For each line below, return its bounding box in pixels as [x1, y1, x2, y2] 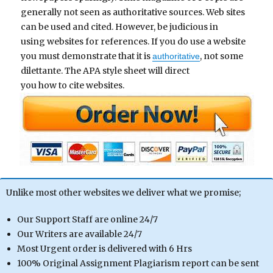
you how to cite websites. [21, 79, 125, 91]
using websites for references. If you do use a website [21, 35, 246, 47]
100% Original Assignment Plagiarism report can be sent [16, 257, 259, 269]
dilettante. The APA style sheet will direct [21, 65, 190, 76]
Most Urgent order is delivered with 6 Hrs [16, 243, 192, 254]
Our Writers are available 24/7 [16, 228, 142, 239]
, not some [200, 50, 244, 62]
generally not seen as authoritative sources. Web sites [21, 6, 246, 18]
